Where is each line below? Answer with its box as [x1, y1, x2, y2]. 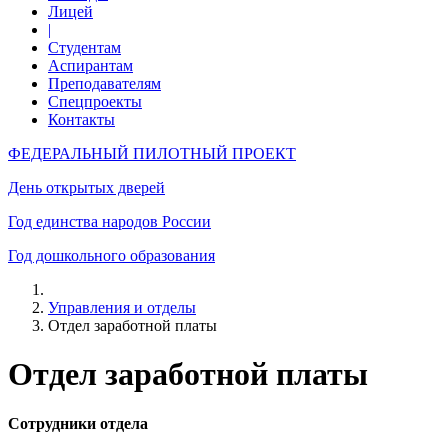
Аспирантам [48, 57, 133, 74]
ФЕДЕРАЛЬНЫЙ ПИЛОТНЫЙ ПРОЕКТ [8, 145, 296, 162]
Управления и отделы [48, 299, 196, 316]
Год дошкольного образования [8, 247, 215, 264]
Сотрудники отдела [8, 414, 148, 432]
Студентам [48, 39, 121, 56]
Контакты [48, 111, 115, 128]
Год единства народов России [8, 213, 211, 230]
